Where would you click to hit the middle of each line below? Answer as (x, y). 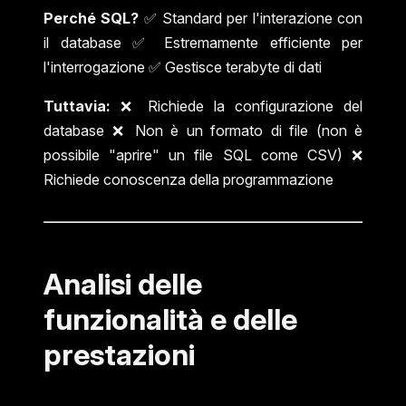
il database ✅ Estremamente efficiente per (203, 42)
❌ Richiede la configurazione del (237, 106)
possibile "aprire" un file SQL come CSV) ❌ (203, 155)
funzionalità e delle (170, 319)
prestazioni (119, 354)
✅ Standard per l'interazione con (251, 18)
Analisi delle (123, 284)
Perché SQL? (92, 18)
